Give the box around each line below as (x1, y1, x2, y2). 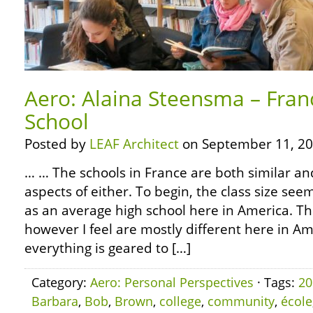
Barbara (31, 293, 78, 310)
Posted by (24, 135, 89, 153)
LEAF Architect (89, 135, 179, 153)
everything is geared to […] (24, 239, 191, 257)
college (159, 293, 201, 310)
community (208, 293, 275, 310)
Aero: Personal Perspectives (90, 274, 254, 291)
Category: (31, 274, 90, 291)
